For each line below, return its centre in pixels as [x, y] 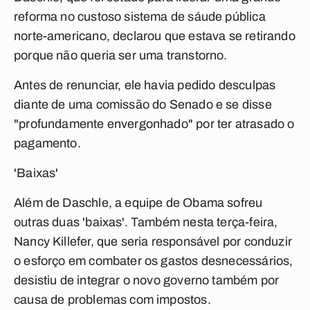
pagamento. [47, 143]
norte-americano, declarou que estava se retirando [155, 36]
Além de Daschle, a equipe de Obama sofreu [138, 203]
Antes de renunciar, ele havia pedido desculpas [145, 85]
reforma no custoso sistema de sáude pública [140, 17]
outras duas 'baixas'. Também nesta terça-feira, [146, 222]
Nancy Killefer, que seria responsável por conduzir [153, 241]
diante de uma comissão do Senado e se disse [143, 104]
